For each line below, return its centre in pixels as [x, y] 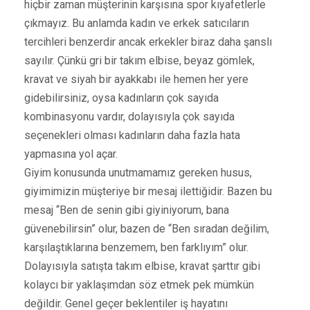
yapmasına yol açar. [71, 154]
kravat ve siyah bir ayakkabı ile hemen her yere [136, 79]
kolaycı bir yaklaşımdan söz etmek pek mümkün [139, 284]
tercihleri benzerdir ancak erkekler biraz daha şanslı [148, 42]
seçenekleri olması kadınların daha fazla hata [132, 135]
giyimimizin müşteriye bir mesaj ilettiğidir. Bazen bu [148, 191]
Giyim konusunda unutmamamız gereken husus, [138, 172]
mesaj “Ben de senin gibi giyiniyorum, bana [127, 210]
